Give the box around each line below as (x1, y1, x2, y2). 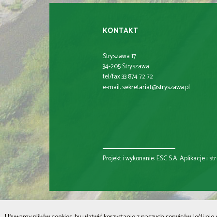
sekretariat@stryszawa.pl (122, 82, 190, 93)
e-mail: (103, 82, 122, 93)
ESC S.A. (156, 153, 178, 164)
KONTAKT (103, 25, 138, 37)
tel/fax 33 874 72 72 (103, 72, 153, 82)
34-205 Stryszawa (103, 62, 149, 72)
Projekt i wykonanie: (103, 154, 156, 164)
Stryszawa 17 (103, 51, 136, 62)
